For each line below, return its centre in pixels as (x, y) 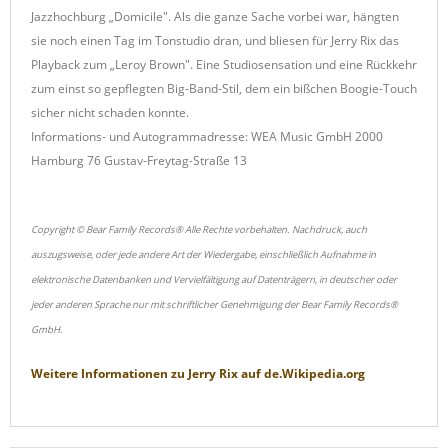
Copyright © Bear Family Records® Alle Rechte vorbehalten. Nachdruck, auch (199, 229)
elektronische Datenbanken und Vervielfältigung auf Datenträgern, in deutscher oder (214, 279)
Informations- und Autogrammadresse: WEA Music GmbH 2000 (207, 136)
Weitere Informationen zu (108, 373)
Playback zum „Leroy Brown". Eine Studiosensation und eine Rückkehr (224, 64)
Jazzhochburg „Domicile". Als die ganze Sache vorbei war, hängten (215, 16)
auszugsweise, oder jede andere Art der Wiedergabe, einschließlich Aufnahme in (203, 254)
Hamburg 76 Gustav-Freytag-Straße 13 (139, 160)
